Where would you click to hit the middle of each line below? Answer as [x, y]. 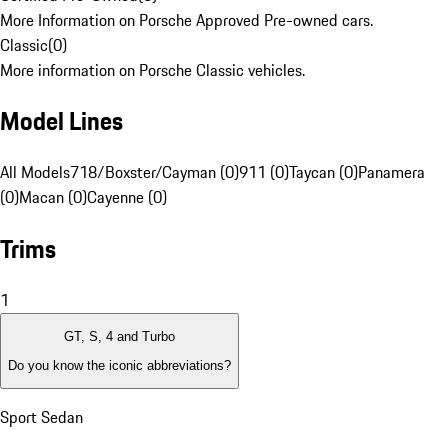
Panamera [391, 172]
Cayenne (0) [127, 197]
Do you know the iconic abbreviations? [119, 365]
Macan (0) [53, 197]
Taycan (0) [323, 172]
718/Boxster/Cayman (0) [154, 172]
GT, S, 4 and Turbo [119, 337]
